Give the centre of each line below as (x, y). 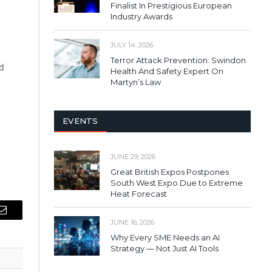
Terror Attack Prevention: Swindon (178, 60)
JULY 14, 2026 (132, 45)
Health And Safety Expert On (167, 71)
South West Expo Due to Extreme (177, 182)
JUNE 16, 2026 (132, 222)
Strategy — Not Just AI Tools (165, 248)
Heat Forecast (139, 193)
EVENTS (80, 121)
